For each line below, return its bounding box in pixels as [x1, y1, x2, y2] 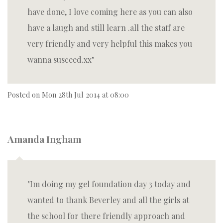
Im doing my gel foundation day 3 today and [30, 179, 191, 189]
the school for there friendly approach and [27, 211, 185, 221]
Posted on [7, 90, 42, 100]
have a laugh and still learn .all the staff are [27, 22, 185, 33]
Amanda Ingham [7, 132, 81, 145]
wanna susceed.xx [27, 54, 92, 65]
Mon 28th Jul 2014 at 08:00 [42, 90, 129, 100]
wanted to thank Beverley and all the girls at [27, 195, 189, 205]
